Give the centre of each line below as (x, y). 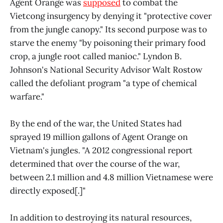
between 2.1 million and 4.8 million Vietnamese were (111, 177)
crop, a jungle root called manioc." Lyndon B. (96, 56)
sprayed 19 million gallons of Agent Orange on (99, 137)
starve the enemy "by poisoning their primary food (108, 43)
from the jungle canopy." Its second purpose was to (109, 29)
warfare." (27, 96)
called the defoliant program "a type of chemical (104, 83)
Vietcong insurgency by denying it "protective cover (111, 16)
